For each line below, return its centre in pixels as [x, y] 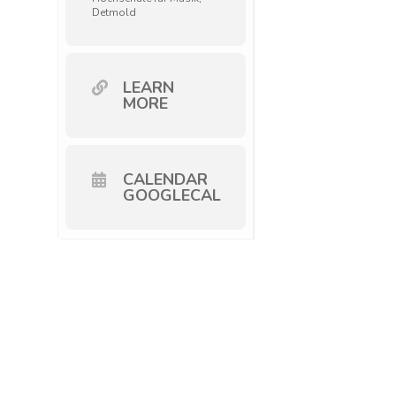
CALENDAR [165, 179]
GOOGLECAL [171, 195]
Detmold [114, 12]
